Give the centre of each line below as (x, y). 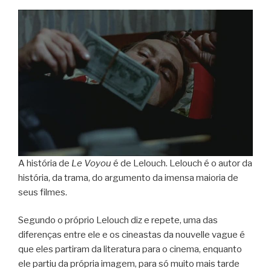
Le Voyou (91, 163)
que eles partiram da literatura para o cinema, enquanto (130, 250)
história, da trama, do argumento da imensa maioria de (128, 178)
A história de (45, 163)
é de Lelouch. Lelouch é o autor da (182, 163)
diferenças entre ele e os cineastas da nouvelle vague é (132, 235)
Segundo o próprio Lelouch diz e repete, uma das (118, 220)
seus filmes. (43, 192)
